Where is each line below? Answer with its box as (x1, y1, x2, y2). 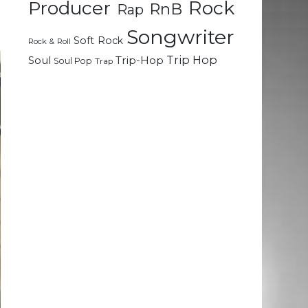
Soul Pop (54, 56, 92, 67)
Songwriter (126, 25, 235, 49)
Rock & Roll (28, 36, 71, 47)
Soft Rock (74, 34, 124, 47)
